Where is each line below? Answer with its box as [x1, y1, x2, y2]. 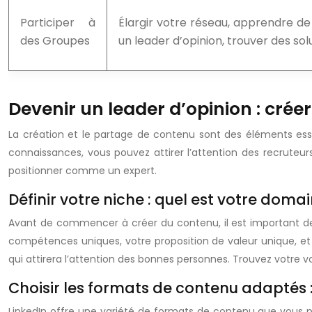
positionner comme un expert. [8, 164, 157, 178]
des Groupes [20, 33, 90, 49]
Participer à [20, 15, 95, 31]
